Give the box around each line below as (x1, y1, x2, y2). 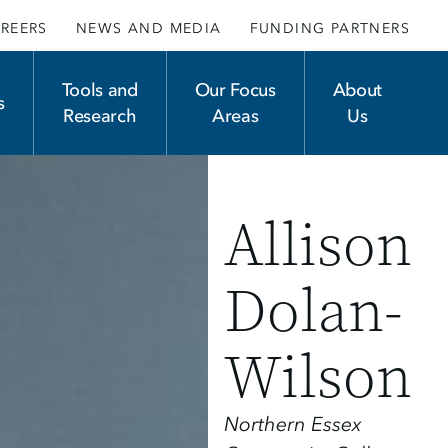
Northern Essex (224, 412, 362, 437)
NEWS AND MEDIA (75, 20, 222, 37)
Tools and (61, 79, 138, 102)
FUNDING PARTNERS (249, 20, 410, 37)
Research (63, 105, 137, 128)
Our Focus (194, 79, 276, 102)
